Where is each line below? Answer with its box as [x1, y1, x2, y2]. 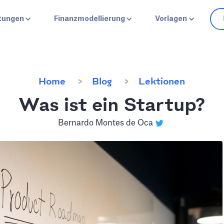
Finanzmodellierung [53, 15, 125, 22]
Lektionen [138, 77, 185, 87]
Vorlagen [155, 15, 187, 22]
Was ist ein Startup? [18, 96, 205, 116]
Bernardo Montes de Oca [57, 119, 153, 127]
